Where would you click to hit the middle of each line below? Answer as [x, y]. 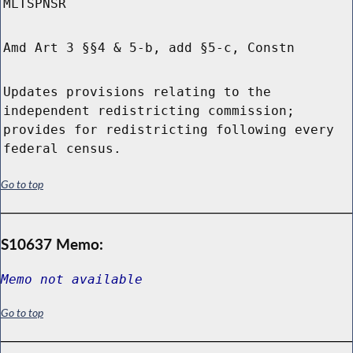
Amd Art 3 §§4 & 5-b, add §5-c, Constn [149, 48]
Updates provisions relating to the [137, 92]
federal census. [62, 149]
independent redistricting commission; [149, 111]
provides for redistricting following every [169, 130]
